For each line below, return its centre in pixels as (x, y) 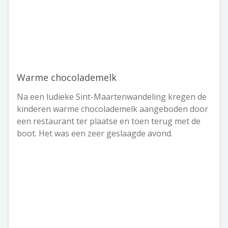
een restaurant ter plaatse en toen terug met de (109, 121)
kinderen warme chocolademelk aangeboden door (112, 109)
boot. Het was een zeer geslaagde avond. (95, 134)
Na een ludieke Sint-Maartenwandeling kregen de (112, 97)
